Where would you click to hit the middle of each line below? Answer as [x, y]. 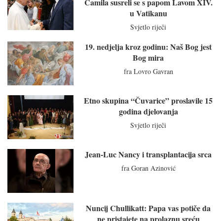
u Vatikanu [148, 13]
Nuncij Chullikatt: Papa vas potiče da [148, 208]
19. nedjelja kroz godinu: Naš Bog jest [148, 46]
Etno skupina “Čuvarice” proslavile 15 [148, 101]
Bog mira [148, 57]
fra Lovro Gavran [148, 71]
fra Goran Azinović [148, 168]
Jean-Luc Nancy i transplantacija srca [148, 154]
